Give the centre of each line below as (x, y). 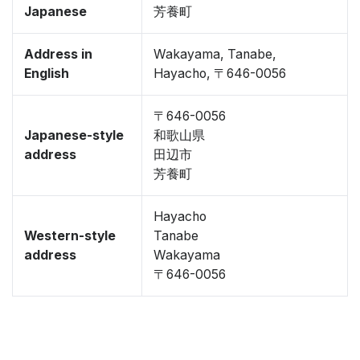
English (47, 74)
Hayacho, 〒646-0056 (220, 74)
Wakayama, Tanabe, (215, 54)
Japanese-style (74, 135)
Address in (58, 54)
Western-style (70, 236)
